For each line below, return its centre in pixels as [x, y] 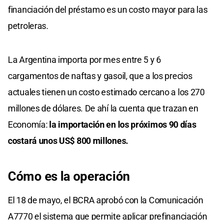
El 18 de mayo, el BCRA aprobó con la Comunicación [106, 200]
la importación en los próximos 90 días [123, 125]
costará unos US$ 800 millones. [68, 141]
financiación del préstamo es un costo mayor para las [108, 10]
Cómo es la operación [69, 177]
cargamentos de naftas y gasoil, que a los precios [100, 76]
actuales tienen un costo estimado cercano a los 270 [106, 92]
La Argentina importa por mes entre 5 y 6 [85, 60]
